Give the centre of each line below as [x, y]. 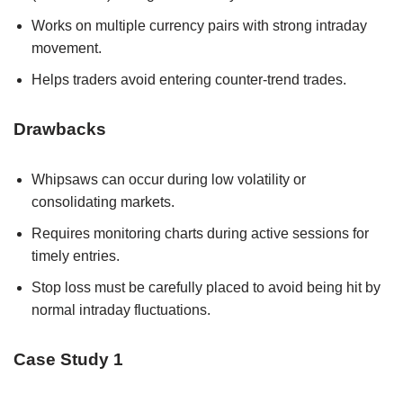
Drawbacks [60, 130]
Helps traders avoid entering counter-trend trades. [189, 80]
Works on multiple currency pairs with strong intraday [199, 26]
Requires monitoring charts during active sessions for [200, 234]
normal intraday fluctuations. [121, 310]
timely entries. [76, 256]
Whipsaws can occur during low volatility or [169, 180]
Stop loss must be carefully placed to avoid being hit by [206, 288]
